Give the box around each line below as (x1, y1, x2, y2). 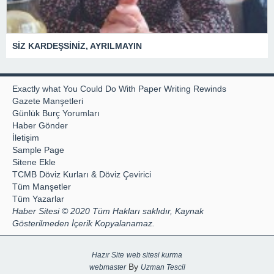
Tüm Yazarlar (12, 194, 64, 204)
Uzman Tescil (140, 263, 185, 272)
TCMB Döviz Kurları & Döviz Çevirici (12, 169, 151, 180)
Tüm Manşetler (12, 182, 71, 192)
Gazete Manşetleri (12, 96, 83, 106)
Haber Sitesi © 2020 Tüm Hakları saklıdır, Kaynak (12, 206, 204, 217)
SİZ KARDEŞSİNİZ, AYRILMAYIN (12, 41, 142, 51)
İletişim (12, 133, 39, 143)
